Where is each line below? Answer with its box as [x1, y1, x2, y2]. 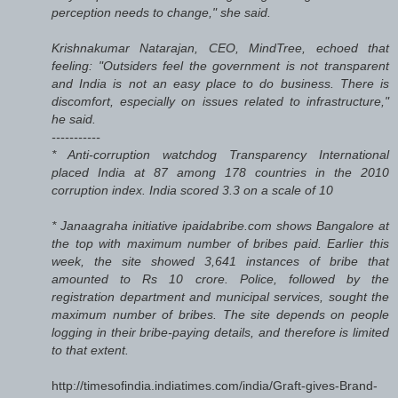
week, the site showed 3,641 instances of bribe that [52, 254, 389, 269]
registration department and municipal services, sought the [52, 290, 389, 305]
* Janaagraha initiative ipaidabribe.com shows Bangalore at [52, 219, 389, 234]
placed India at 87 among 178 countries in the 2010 [52, 165, 389, 180]
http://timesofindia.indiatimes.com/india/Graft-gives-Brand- [52, 378, 378, 394]
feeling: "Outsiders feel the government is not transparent [52, 59, 389, 74]
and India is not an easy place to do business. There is [52, 76, 389, 92]
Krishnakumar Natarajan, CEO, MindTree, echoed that [52, 41, 389, 56]
